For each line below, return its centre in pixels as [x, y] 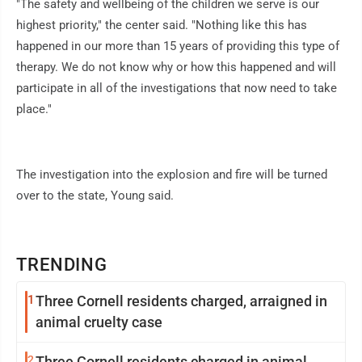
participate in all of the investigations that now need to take [177, 88]
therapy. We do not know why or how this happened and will [176, 67]
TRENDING [62, 265]
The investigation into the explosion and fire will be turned [172, 175]
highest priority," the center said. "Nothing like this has [162, 25]
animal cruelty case [99, 322]
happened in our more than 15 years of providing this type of [178, 46]
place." [34, 109]
